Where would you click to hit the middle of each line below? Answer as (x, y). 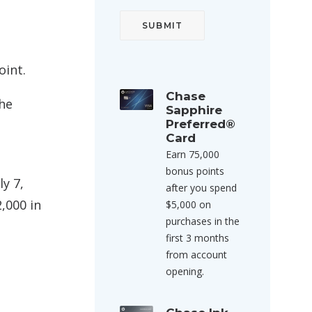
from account (196, 255)
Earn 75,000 (193, 154)
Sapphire (194, 110)
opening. (185, 271)
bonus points (195, 171)
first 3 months (197, 238)
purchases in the (203, 221)
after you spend (201, 188)
